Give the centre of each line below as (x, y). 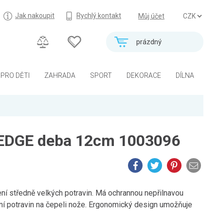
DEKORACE (144, 75)
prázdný (149, 42)
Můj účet (151, 16)
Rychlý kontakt (99, 16)
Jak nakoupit (35, 16)
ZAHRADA (60, 75)
